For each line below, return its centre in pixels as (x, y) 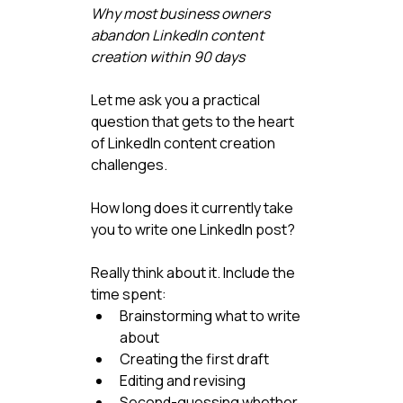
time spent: (128, 294)
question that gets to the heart (193, 121)
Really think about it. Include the (194, 272)
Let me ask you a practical (176, 99)
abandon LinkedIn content (178, 35)
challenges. (129, 164)
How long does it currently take (193, 207)
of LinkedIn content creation (184, 143)
